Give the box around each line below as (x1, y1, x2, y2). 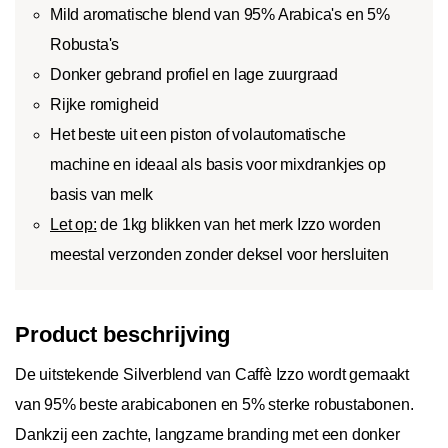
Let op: (50, 216, 97, 234)
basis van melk (50, 186, 154, 204)
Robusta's (50, 36, 120, 54)
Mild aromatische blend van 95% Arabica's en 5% (50, 6, 390, 24)
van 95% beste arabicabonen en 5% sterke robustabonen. (15, 396, 414, 414)
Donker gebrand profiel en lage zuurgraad (50, 66, 338, 84)
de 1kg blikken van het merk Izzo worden (96, 216, 381, 234)
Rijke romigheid (50, 96, 159, 114)
